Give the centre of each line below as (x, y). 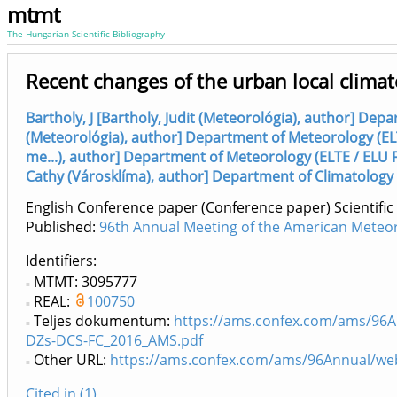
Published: (62, 227)
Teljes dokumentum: (104, 321)
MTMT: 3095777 (86, 282)
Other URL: (72, 360)
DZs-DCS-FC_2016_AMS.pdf (114, 341)
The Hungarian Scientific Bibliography (86, 34)
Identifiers (59, 261)
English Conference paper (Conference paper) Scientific (210, 208)
